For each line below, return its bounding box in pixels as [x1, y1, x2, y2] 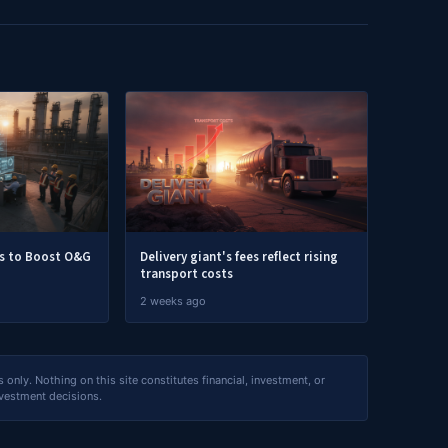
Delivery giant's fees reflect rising [140, 248, 339, 266]
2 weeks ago [140, 294, 207, 308]
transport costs [140, 265, 234, 283]
